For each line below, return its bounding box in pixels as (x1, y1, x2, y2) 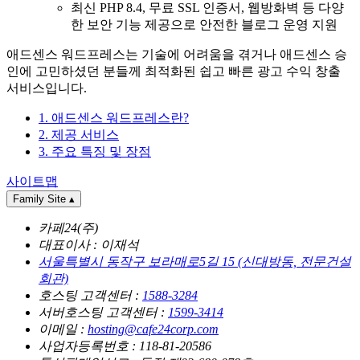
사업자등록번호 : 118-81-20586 (39, 339, 211, 354)
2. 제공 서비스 (39, 128, 119, 142)
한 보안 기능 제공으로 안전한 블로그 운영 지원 (71, 18, 337, 32)
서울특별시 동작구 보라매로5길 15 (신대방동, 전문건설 (39, 255, 351, 269)
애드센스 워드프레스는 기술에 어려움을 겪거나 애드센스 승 (6, 47, 347, 62)
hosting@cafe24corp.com (88, 322, 219, 337)
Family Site (13, 193, 69, 206)
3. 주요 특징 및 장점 (39, 145, 151, 159)
